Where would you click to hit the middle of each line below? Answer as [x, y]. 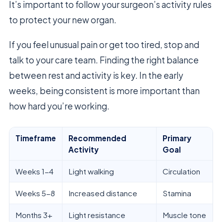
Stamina [177, 193]
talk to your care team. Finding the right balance [104, 60]
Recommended [97, 138]
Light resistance [97, 215]
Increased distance [103, 193]
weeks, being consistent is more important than [104, 91]
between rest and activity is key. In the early [96, 76]
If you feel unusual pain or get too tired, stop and [104, 45]
